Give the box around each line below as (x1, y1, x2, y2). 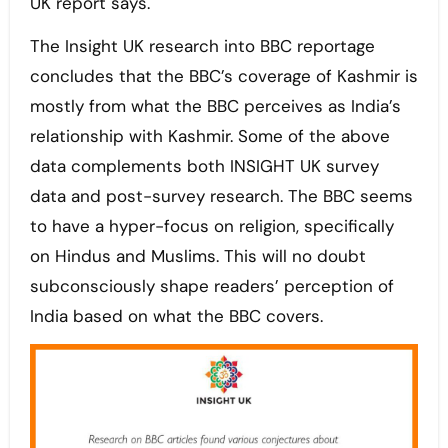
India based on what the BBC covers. (29, 305, 323, 328)
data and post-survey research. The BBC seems (29, 185, 413, 208)
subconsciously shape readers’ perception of (29, 275, 394, 298)
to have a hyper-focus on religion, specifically (29, 215, 394, 238)
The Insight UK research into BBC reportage (29, 35, 375, 58)
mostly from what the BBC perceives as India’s (29, 95, 401, 118)
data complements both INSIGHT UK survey (29, 155, 379, 178)
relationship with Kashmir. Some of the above (29, 125, 390, 148)
